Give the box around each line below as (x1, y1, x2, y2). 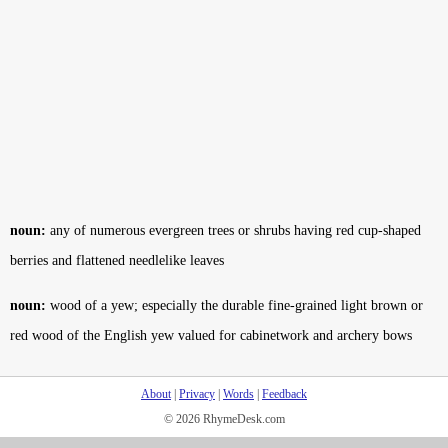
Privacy (179, 387, 215, 401)
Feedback (262, 387, 307, 401)
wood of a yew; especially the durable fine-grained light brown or (46, 298, 423, 313)
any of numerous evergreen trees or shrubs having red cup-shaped (46, 223, 421, 238)
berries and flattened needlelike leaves (10, 253, 224, 268)
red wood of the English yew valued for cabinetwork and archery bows (10, 328, 412, 343)
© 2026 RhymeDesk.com (163, 412, 285, 426)
